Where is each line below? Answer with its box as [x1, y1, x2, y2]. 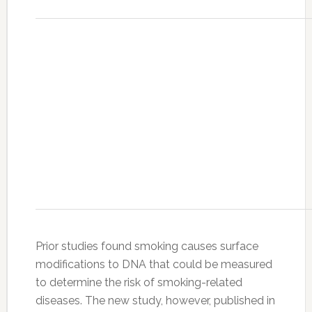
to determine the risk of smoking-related [35, 276, 242, 290]
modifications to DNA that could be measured [35, 258, 272, 272]
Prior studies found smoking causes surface [35, 240, 258, 253]
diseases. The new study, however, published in [35, 294, 275, 308]
